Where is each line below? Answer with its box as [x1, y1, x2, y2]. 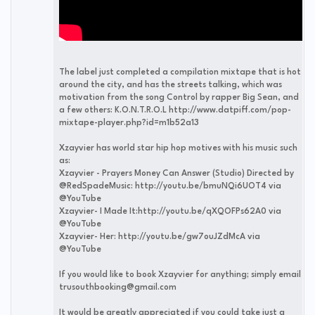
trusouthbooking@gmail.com [59, 283, 176, 292]
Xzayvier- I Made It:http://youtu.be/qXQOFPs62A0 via [59, 207, 281, 216]
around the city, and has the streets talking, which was [59, 80, 282, 89]
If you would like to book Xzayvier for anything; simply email [59, 270, 301, 279]
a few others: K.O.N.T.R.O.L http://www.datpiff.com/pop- [59, 105, 291, 115]
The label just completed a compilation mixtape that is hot [59, 67, 301, 77]
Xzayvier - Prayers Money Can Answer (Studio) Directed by [59, 169, 294, 178]
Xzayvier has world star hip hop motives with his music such [59, 143, 297, 153]
